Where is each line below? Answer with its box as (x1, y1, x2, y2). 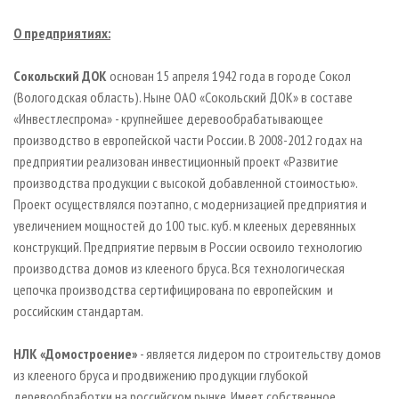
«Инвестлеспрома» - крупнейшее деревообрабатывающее (13, 110, 323, 128)
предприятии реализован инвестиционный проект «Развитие (13, 152, 338, 171)
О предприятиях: (13, 24, 110, 43)
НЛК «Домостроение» (13, 345, 137, 363)
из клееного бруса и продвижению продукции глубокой (13, 366, 308, 385)
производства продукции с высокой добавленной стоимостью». (13, 174, 357, 192)
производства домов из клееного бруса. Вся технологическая (13, 259, 345, 278)
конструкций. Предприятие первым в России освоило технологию (13, 238, 362, 256)
